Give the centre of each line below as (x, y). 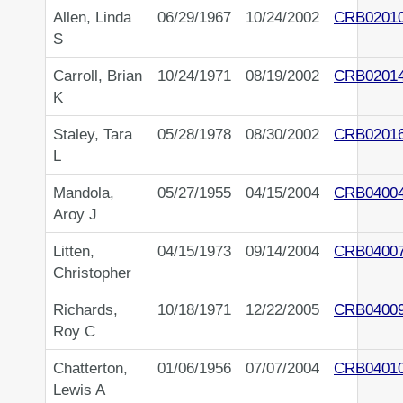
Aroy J (75, 215)
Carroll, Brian (98, 76)
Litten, (74, 251)
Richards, (85, 310)
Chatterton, (90, 368)
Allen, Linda (92, 18)
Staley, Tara (93, 134)
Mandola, (84, 193)
